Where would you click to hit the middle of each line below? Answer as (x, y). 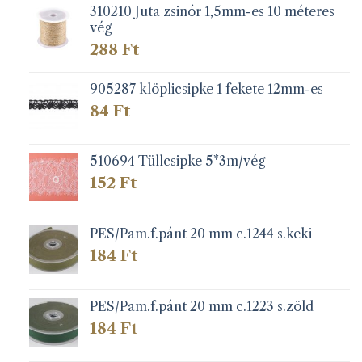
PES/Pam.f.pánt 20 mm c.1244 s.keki (200, 234)
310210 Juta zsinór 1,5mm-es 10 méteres (212, 12)
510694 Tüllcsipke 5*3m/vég (177, 161)
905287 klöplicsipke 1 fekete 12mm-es (206, 88)
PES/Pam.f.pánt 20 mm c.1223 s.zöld (201, 306)
